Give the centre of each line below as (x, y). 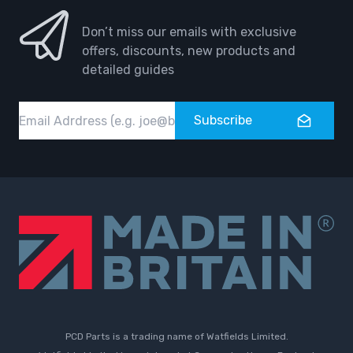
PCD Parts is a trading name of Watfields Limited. (176, 336)
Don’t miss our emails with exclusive (189, 32)
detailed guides (128, 70)
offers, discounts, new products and (189, 51)
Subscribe (223, 121)
